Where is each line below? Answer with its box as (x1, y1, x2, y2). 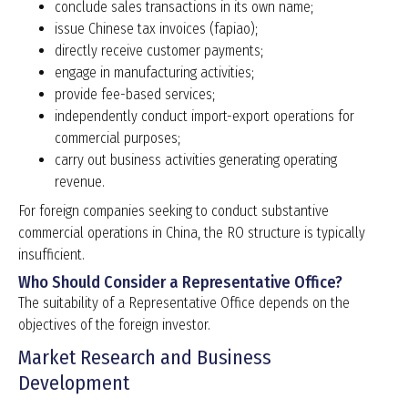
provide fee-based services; (55, 86, 215, 104)
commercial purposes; (55, 129, 180, 148)
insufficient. (18, 246, 85, 264)
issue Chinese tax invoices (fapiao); (55, 20, 258, 38)
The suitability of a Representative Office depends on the (18, 294, 350, 312)
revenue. (55, 173, 105, 191)
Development (18, 371, 129, 396)
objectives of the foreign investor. (18, 316, 210, 334)
